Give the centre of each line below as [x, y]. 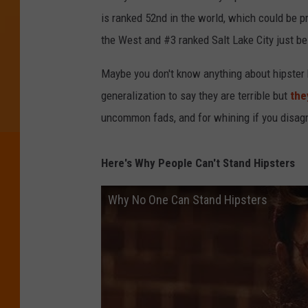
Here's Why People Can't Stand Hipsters [198, 163]
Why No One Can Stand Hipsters [188, 200]
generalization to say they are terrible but [196, 96]
